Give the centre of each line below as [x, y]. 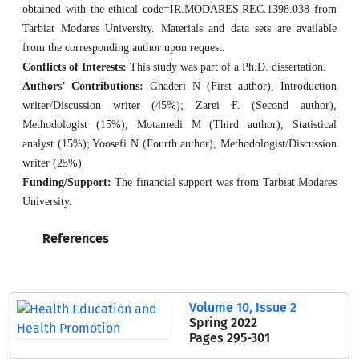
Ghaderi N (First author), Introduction [240, 86]
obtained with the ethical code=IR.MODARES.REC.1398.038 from [179, 9]
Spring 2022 [223, 323]
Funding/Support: [67, 182]
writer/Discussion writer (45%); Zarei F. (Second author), [179, 105]
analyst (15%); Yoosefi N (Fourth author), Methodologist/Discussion [179, 144]
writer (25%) [52, 163]
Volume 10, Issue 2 [243, 307]
